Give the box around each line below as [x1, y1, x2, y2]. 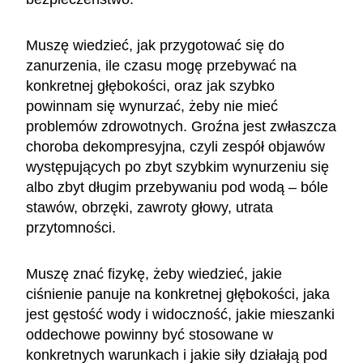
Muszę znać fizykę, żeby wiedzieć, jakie [26, 265, 282, 282]
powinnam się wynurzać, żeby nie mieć [26, 97, 278, 114]
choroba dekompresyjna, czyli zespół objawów [26, 138, 325, 155]
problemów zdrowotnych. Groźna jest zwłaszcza [26, 117, 336, 135]
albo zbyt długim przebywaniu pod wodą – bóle [26, 178, 328, 195]
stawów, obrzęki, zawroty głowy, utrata [26, 199, 273, 216]
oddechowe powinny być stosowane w [26, 326, 273, 343]
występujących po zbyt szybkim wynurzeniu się [26, 158, 329, 175]
